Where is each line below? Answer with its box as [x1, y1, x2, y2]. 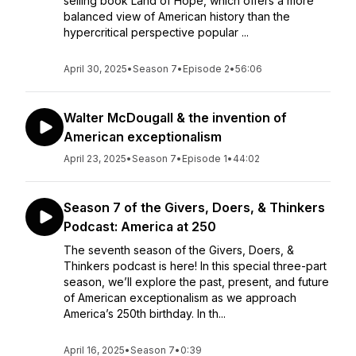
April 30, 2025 [64, 63, 127, 75]
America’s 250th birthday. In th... [64, 307, 226, 320]
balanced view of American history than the [64, 10, 290, 23]
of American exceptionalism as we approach [64, 291, 296, 304]
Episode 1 [182, 153, 227, 164]
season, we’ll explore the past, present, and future [64, 275, 329, 288]
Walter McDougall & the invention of [64, 110, 287, 126]
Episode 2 [183, 63, 230, 75]
